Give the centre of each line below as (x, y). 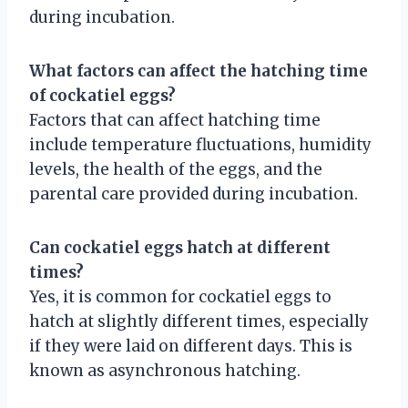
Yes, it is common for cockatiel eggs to (180, 297)
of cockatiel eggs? (102, 96)
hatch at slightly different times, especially (199, 322)
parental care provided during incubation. (194, 194)
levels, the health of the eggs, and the (176, 170)
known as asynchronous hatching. (165, 371)
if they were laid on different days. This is (191, 347)
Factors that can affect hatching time (175, 121)
